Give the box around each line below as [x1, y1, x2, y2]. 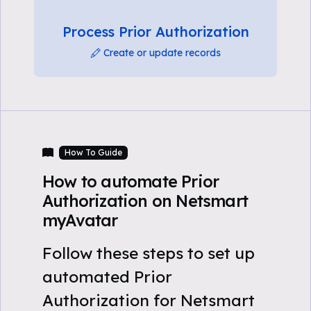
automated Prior [42, 267, 172, 287]
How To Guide [64, 147, 122, 158]
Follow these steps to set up [42, 243, 255, 263]
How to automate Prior [42, 171, 219, 192]
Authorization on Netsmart [42, 191, 248, 211]
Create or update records [103, 47, 221, 59]
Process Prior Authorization [62, 23, 249, 40]
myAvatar [42, 210, 118, 230]
